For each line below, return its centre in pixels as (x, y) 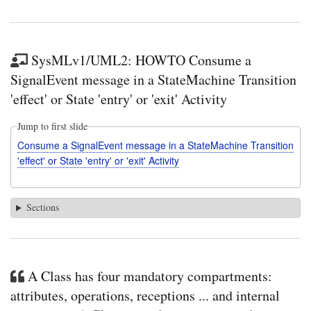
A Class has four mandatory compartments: (150, 276)
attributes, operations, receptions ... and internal (145, 296)
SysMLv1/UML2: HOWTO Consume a (141, 60)
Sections (42, 208)
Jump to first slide (52, 126)
